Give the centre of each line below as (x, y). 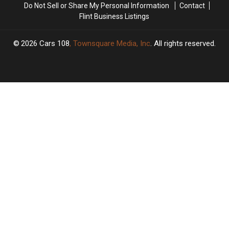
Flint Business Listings (114, 16)
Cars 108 (54, 43)
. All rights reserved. (183, 43)
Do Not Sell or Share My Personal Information (96, 5)
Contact (192, 5)
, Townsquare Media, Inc (110, 43)
